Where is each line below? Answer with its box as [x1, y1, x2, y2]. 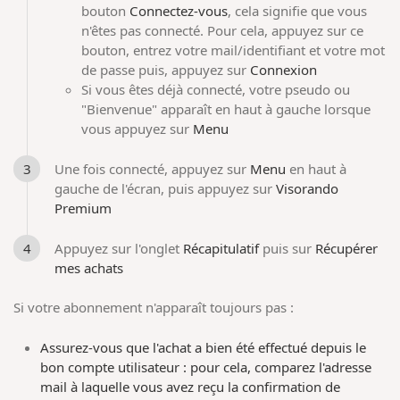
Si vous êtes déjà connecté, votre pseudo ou [81, 80, 351, 99]
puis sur [259, 238, 316, 257]
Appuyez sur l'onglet [54, 238, 184, 257]
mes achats [54, 258, 124, 277]
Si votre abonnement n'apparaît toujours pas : [13, 298, 295, 317]
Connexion [250, 61, 318, 79]
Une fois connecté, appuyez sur [54, 160, 251, 179]
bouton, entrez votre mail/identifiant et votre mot [81, 41, 386, 60]
